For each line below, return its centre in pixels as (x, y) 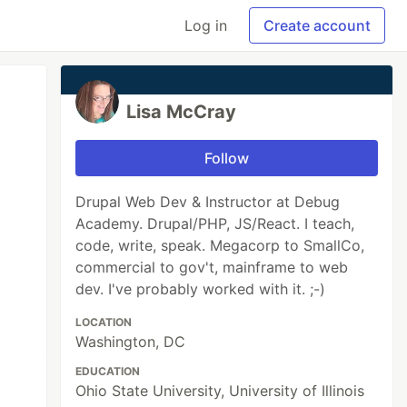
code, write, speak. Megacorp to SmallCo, (220, 245)
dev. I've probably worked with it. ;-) (201, 289)
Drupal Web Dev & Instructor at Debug (208, 202)
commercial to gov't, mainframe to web (212, 267)
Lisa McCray (182, 112)
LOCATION (104, 322)
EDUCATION (108, 371)
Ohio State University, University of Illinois (220, 391)
